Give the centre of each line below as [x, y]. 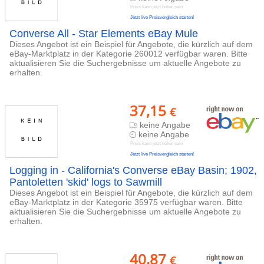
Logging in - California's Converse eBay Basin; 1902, [133, 170]
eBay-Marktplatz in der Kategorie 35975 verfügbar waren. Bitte [126, 202]
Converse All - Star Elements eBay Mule [104, 34]
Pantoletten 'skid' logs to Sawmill [86, 182]
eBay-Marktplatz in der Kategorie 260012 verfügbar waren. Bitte [128, 54]
